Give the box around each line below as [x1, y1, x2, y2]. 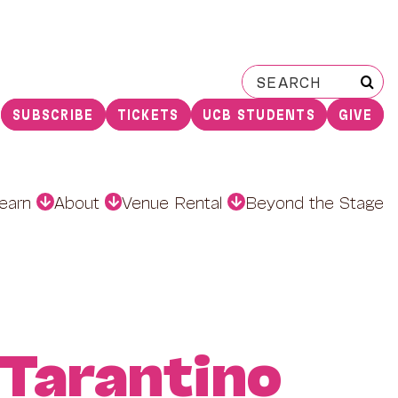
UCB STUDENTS [202, 105, 315, 123]
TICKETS [116, 105, 179, 123]
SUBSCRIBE [12, 105, 94, 123]
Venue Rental [122, 191, 223, 211]
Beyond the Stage [245, 191, 385, 211]
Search [242, 64, 297, 84]
